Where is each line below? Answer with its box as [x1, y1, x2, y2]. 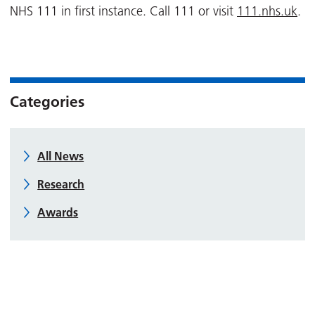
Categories [10, 92, 84, 110]
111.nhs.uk [237, 4, 297, 20]
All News [37, 149, 84, 164]
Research [37, 177, 85, 192]
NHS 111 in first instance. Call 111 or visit [10, 4, 237, 20]
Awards [37, 205, 79, 220]
